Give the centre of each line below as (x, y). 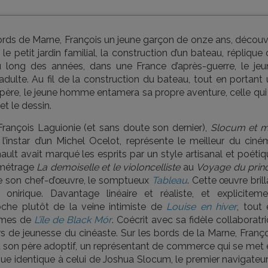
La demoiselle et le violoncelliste (108, 167)
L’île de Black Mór (73, 220)
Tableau (169, 180)
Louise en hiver (202, 207)
